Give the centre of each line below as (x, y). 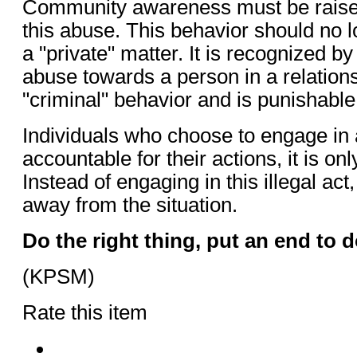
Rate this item (85, 312)
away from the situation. (130, 204)
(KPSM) (59, 276)
